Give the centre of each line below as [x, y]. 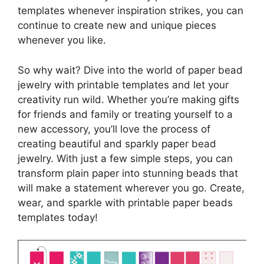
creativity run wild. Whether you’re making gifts [128, 99]
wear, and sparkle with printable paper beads [125, 202]
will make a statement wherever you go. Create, [131, 188]
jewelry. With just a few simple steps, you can [125, 158]
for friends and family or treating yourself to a [125, 114]
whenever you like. [62, 40]
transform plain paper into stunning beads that [128, 173]
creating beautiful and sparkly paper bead [117, 143]
